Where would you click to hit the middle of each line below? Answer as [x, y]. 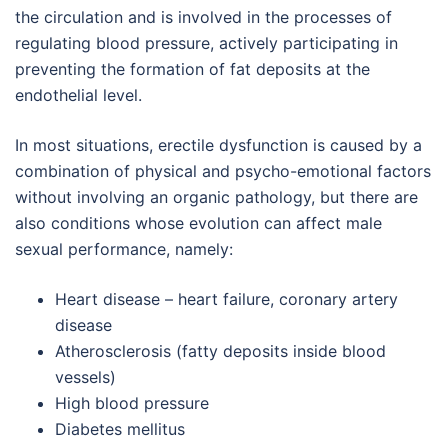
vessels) [85, 377]
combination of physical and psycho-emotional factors [223, 171]
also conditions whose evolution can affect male [198, 223]
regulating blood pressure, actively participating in [206, 43]
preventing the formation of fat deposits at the [192, 69]
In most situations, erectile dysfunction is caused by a [218, 145]
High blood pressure [132, 403]
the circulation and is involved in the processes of [203, 17]
